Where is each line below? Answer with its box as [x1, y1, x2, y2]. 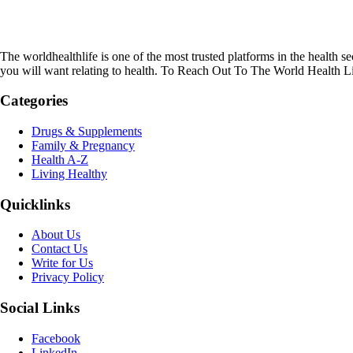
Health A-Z [32, 153, 88, 167]
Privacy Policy [32, 270, 104, 284]
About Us [32, 228, 80, 242]
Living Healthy [32, 167, 107, 181]
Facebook [32, 331, 80, 345]
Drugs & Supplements [32, 124, 142, 139]
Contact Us [32, 242, 87, 256]
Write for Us [32, 256, 93, 270]
